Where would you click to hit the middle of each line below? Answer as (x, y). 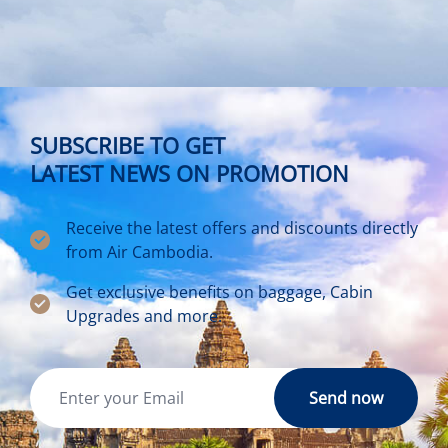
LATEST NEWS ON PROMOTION (189, 173)
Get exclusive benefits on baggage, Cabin (219, 292)
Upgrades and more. (144, 316)
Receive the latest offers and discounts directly (242, 228)
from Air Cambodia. (139, 252)
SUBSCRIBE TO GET (127, 145)
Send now (346, 398)
